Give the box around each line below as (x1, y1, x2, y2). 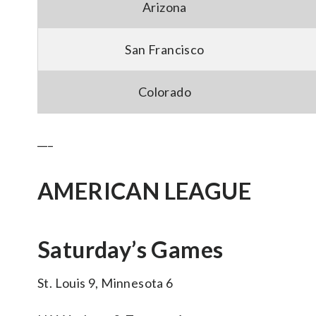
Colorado (138, 84, 192, 99)
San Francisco (125, 42, 205, 57)
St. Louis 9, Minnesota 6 (37, 275, 174, 291)
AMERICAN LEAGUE (37, 177, 251, 205)
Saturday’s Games (37, 236, 224, 263)
